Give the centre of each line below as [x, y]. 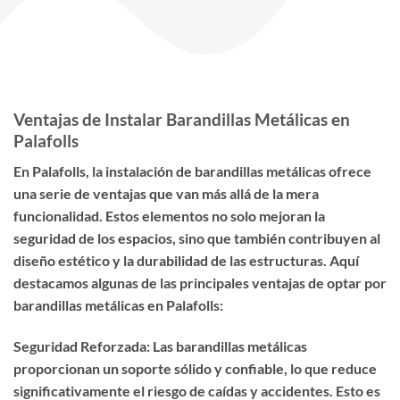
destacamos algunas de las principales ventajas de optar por [200, 283]
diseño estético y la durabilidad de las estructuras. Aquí [186, 261]
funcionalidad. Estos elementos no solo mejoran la [169, 216]
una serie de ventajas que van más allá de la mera [166, 194]
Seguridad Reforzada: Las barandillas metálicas [160, 346]
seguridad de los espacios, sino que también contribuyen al [197, 238]
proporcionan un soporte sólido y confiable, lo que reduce [195, 369]
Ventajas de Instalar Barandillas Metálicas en [182, 119]
